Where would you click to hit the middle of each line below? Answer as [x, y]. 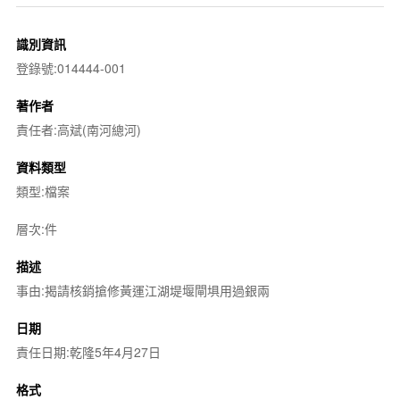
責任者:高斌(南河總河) [78, 129]
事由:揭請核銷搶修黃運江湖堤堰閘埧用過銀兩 [142, 290]
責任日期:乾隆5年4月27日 [88, 351]
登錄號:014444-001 [71, 67]
